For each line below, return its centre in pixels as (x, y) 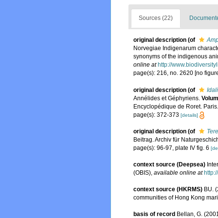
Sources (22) (156, 18)
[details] (189, 115)
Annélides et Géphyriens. (167, 98)
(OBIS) (142, 173)
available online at (178, 173)
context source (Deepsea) (169, 165)
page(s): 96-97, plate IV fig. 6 (172, 148)
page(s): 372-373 (157, 115)
